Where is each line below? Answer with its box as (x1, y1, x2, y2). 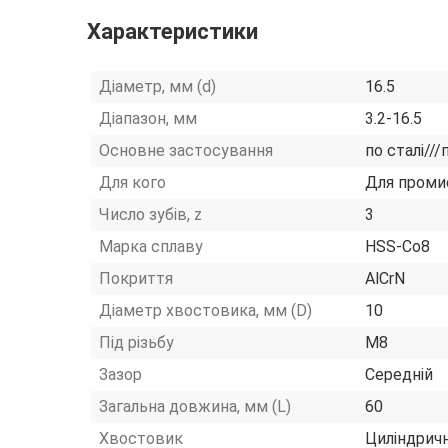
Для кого (99, 173, 166, 192)
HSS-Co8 (365, 237, 430, 256)
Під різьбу (99, 333, 174, 352)
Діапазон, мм (99, 109, 197, 128)
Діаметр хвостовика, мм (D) (99, 301, 312, 320)
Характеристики (87, 19, 258, 44)
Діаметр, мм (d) (99, 77, 216, 96)
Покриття (99, 269, 173, 288)
